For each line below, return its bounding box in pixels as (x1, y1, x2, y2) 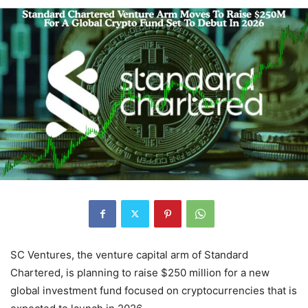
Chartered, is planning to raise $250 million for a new (10, 265, 269, 279)
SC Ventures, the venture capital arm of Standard (10, 247, 248, 261)
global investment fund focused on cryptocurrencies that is (10, 283, 297, 297)
